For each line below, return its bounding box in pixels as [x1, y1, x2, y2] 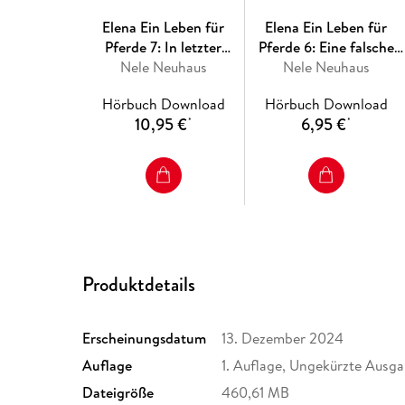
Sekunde [136, 57, 191, 78]
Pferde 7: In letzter [105, 37, 222, 58]
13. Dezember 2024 [221, 328, 344, 349]
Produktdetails [82, 270, 196, 299]
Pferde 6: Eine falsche [258, 37, 394, 58]
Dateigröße [82, 382, 155, 403]
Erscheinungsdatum [82, 328, 207, 349]
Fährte [306, 57, 347, 78]
